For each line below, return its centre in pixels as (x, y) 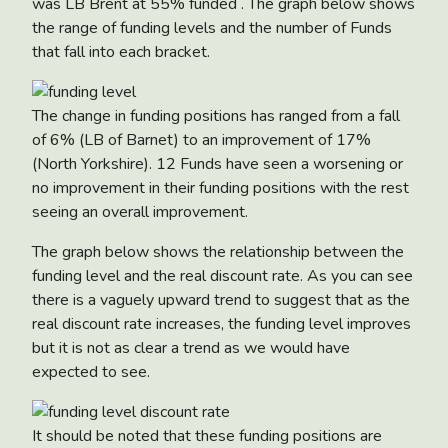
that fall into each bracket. (121, 51)
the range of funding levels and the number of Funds (212, 27)
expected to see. (91, 371)
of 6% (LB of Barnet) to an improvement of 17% (201, 139)
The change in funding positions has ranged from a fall (216, 115)
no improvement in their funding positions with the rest (220, 187)
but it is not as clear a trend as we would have (191, 347)
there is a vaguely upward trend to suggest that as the (221, 299)
